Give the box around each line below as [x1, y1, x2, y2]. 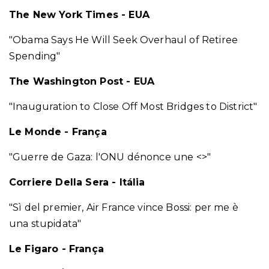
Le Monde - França [9, 126, 107, 138]
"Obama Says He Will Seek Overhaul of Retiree [9, 34, 238, 46]
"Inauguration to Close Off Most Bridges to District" [9, 101, 258, 112]
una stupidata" [9, 218, 82, 229]
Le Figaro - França [9, 243, 104, 255]
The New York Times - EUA [9, 9, 150, 20]
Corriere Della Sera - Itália [9, 177, 145, 188]
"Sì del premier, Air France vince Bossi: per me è [9, 202, 238, 213]
